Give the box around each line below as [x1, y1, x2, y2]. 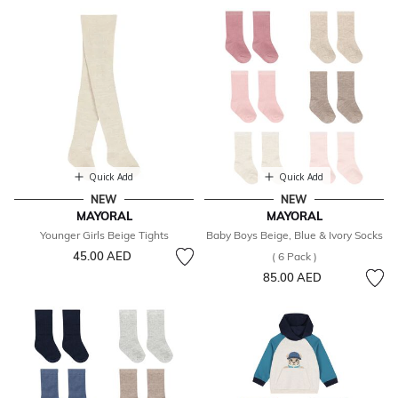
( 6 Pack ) [271, 250, 317, 264]
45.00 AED [72, 249, 131, 264]
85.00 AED [262, 270, 322, 285]
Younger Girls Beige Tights [39, 228, 169, 243]
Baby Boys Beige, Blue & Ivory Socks [205, 228, 383, 243]
